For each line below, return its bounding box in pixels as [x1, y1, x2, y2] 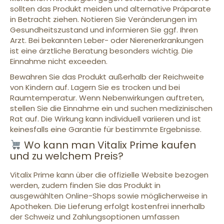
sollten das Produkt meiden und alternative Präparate [10, 3, 211, 14]
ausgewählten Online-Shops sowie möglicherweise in [10, 190, 207, 201]
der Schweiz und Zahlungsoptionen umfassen [10, 211, 179, 222]
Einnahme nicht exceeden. [10, 56, 107, 67]
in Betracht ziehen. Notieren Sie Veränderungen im [10, 14, 197, 25]
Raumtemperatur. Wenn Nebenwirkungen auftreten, [10, 92, 204, 103]
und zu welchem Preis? [10, 149, 123, 163]
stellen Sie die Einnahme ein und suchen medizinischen [10, 103, 212, 114]
